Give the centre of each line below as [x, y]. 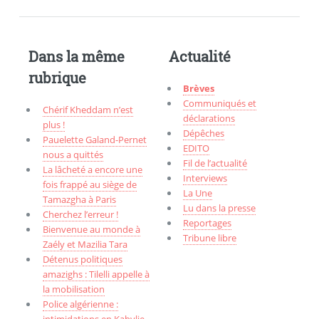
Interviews [205, 178]
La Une [198, 193]
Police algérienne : [80, 304]
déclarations [209, 118]
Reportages [208, 223]
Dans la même [76, 56]
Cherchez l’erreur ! [80, 214]
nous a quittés [73, 154]
